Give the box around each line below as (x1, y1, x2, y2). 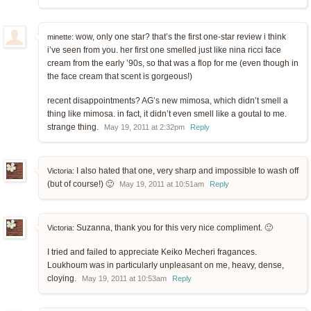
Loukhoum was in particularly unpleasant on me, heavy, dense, (47, 260, 284, 271)
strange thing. (47, 122, 101, 133)
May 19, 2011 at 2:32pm (104, 123, 185, 132)
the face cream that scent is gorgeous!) (47, 72, 192, 82)
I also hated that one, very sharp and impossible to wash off (74, 166, 299, 176)
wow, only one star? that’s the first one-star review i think (74, 32, 286, 42)
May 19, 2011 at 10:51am (119, 180, 204, 189)
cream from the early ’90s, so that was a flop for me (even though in (47, 58, 299, 69)
